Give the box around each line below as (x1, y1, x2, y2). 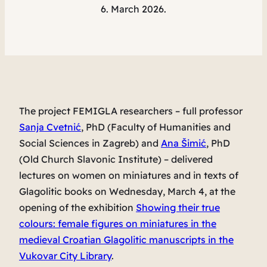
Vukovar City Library (19, 250, 111, 262)
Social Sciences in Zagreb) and (19, 137, 161, 150)
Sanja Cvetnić (19, 121, 81, 133)
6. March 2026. (101, 3, 166, 15)
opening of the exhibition (19, 201, 136, 214)
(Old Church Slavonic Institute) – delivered (19, 153, 213, 166)
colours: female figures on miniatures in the (19, 218, 216, 230)
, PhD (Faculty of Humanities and (81, 121, 231, 133)
